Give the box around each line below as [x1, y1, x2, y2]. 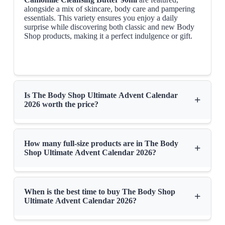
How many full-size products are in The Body [24, 139, 178, 148]
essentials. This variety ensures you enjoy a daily [24, 14, 178, 23]
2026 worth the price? [24, 100, 98, 109]
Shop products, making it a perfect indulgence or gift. [24, 32, 192, 41]
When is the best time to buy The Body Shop [24, 187, 175, 196]
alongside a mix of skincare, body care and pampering [24, 5, 195, 14]
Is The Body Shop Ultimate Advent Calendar [24, 91, 178, 100]
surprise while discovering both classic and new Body [24, 23, 194, 32]
